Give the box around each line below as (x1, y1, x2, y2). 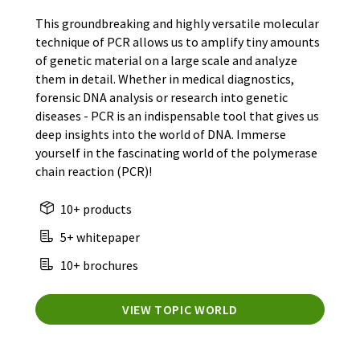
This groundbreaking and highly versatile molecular (35, 14, 319, 31)
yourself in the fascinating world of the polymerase (35, 144, 317, 161)
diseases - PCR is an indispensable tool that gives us (35, 107, 319, 124)
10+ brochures (58, 256, 138, 273)
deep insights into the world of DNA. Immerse (35, 125, 286, 142)
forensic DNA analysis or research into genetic (35, 88, 288, 105)
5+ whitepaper (58, 228, 140, 245)
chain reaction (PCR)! (35, 162, 152, 179)
